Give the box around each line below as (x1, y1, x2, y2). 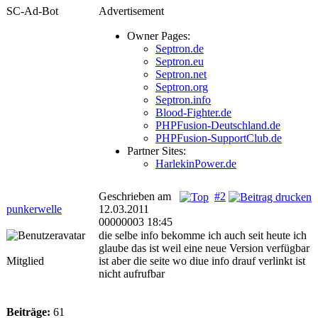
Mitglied (6, 255, 44, 267)
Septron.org (155, 81, 208, 93)
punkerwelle (6, 203, 62, 215)
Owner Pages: (127, 30, 190, 42)
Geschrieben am (99, 190, 171, 202)
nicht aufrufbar (99, 268, 165, 280)
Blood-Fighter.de (155, 106, 231, 119)
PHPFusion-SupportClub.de (155, 132, 282, 144)
